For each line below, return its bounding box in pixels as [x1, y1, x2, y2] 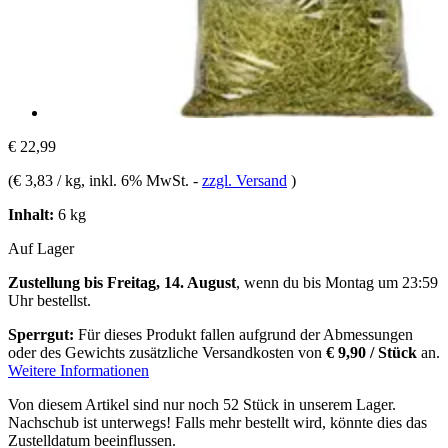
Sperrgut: [8, 325, 74, 343]
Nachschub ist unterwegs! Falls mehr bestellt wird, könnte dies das [8, 413, 427, 431]
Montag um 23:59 [325, 273, 438, 291]
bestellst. [33, 291, 91, 309]
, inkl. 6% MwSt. [81, 171, 193, 189]
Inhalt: [8, 205, 54, 223]
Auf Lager [8, 239, 74, 257]
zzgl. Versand [202, 171, 287, 189]
